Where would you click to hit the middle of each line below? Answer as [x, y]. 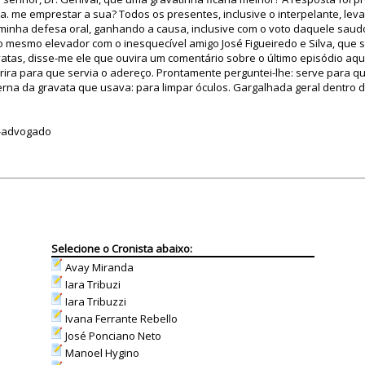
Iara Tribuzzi [94, 301]
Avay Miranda [98, 267]
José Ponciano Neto [112, 336]
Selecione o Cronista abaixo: [121, 248]
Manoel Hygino [101, 353]
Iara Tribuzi [91, 284]
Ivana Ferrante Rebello [120, 319]
